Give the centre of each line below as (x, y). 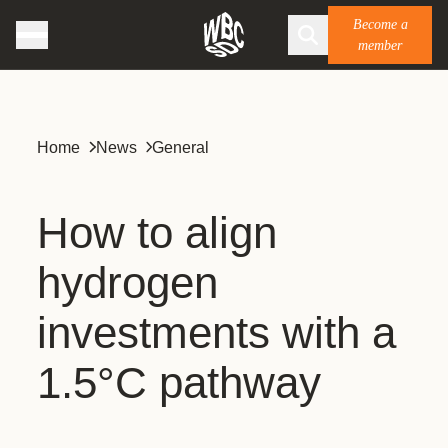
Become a (380, 24)
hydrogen (127, 282)
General (180, 147)
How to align (157, 232)
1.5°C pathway (179, 382)
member (380, 45)
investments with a (216, 332)
